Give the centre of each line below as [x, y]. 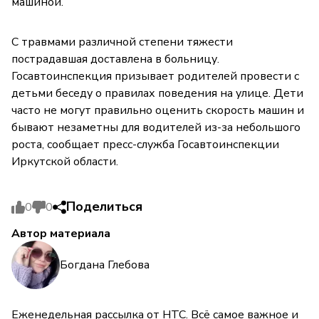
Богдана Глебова [105, 265]
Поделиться [104, 207]
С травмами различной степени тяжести [122, 42]
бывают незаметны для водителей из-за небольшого [156, 128]
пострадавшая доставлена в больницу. [115, 59]
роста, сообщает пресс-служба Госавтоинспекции [145, 145]
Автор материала [61, 234]
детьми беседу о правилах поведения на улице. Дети [157, 94]
